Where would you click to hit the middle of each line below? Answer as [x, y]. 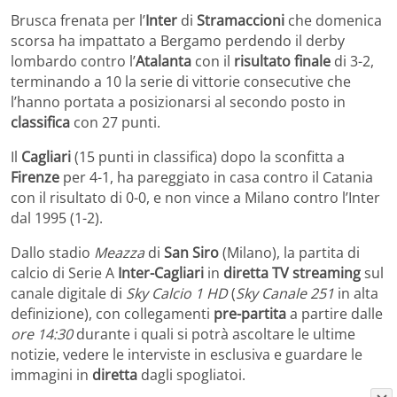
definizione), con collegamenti [112, 313]
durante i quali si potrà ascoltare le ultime [214, 334]
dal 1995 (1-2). [57, 218]
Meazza [119, 252]
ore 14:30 [42, 334]
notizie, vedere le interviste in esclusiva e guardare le [187, 354]
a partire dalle [335, 313]
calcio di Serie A [64, 272]
